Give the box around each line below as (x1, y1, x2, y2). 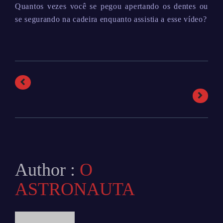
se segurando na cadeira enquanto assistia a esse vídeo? (15, 15, 207, 23)
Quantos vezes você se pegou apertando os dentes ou (15, 2, 208, 10)
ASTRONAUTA (15, 179, 135, 199)
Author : (15, 160, 80, 180)
